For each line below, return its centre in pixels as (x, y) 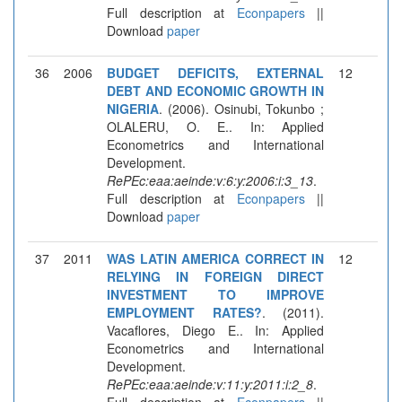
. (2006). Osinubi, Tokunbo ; (241, 108)
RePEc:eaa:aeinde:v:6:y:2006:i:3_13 (210, 180)
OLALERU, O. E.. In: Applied (215, 126)
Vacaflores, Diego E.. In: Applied (215, 330)
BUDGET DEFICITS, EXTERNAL (215, 72)
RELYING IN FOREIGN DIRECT (215, 276)
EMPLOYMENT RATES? (184, 312)
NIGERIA (133, 108)
